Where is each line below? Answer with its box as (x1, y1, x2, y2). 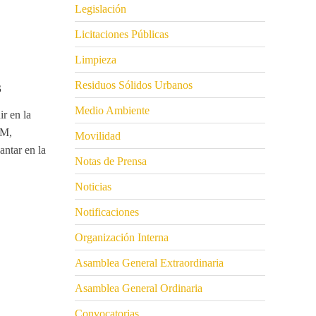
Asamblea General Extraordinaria (75, 257, 224, 269)
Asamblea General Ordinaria (75, 282, 202, 295)
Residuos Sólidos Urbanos (75, 79, 193, 92)
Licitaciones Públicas (75, 28, 169, 41)
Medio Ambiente (75, 104, 150, 117)
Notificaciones (75, 206, 139, 219)
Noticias (75, 181, 111, 193)
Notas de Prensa (75, 155, 147, 168)
